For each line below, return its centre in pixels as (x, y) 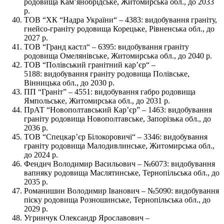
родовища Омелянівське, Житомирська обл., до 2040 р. (118, 55)
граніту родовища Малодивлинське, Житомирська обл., (119, 145)
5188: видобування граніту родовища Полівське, (107, 73)
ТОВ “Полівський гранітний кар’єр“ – (90, 64)
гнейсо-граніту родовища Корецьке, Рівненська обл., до (119, 28)
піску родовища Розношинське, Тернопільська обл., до (117, 199)
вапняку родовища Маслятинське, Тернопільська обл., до (122, 172)
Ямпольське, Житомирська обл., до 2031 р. (97, 100)
